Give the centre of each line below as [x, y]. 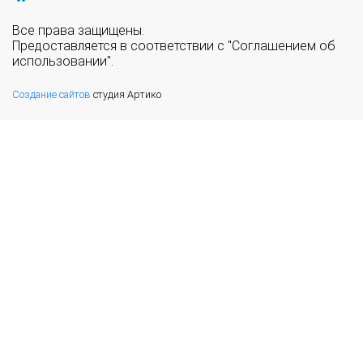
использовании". [63, 61]
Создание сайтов [51, 94]
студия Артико [126, 94]
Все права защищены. [78, 30]
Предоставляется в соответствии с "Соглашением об [174, 45]
